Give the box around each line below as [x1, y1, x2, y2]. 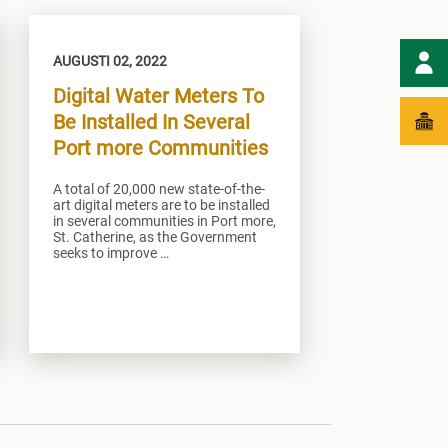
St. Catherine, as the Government [52, 228, 257, 245]
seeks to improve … [52, 244, 169, 261]
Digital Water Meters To [52, 83, 264, 108]
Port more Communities [52, 135, 268, 160]
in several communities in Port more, [52, 212, 276, 229]
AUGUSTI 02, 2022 [52, 52, 167, 69]
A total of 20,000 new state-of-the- [52, 180, 265, 197]
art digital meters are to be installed [52, 196, 270, 213]
